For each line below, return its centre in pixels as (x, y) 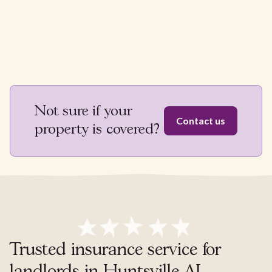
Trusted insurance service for (115, 250)
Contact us (201, 121)
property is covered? (97, 130)
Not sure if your (83, 111)
